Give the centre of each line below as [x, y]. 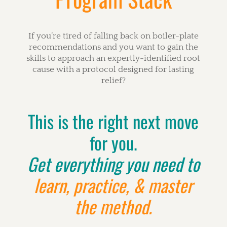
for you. [113, 142]
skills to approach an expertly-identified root [113, 58]
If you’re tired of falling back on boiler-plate [113, 36]
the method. [113, 206]
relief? [113, 80]
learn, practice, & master [113, 185]
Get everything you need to [113, 163]
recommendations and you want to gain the [113, 47]
